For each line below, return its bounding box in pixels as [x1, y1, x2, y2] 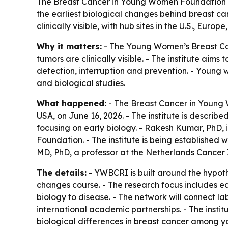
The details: [37, 167, 87, 178]
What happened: [37, 98, 106, 109]
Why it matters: [37, 41, 102, 52]
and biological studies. [37, 78, 125, 89]
